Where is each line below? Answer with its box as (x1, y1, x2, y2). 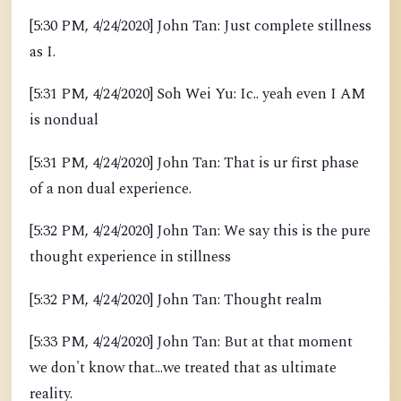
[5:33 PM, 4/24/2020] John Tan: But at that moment (30, 331, 353, 354)
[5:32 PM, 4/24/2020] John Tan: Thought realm (30, 288, 322, 311)
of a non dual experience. (30, 177, 192, 200)
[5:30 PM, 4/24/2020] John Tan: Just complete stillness (30, 14, 371, 38)
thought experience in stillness (30, 246, 231, 269)
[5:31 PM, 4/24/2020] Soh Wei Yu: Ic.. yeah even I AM (30, 83, 365, 107)
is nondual (30, 109, 98, 132)
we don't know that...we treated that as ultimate (30, 357, 337, 380)
